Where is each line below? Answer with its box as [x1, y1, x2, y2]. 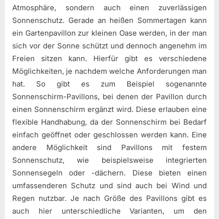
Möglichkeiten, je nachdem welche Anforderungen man [12, 66, 207, 76]
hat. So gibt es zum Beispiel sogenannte [12, 79, 207, 89]
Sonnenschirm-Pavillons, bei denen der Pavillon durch [12, 92, 207, 102]
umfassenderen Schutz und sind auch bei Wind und [12, 181, 207, 191]
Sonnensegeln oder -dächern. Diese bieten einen [12, 168, 207, 178]
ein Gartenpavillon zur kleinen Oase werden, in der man [12, 28, 207, 38]
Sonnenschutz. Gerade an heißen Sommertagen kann [12, 16, 207, 25]
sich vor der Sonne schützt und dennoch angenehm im [12, 41, 207, 51]
